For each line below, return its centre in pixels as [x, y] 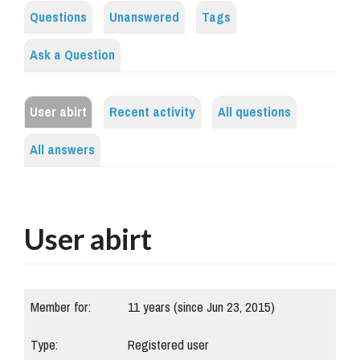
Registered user [168, 346]
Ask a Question [72, 55]
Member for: [61, 308]
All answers [62, 150]
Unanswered [144, 18]
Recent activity [152, 112]
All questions [254, 112]
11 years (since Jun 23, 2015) [201, 308]
